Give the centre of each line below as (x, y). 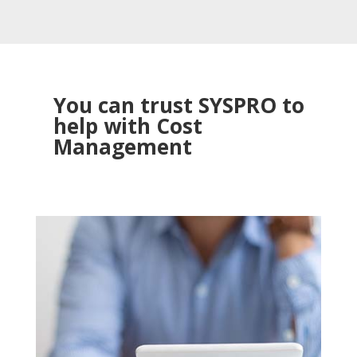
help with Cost (127, 126)
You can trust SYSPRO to (178, 105)
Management (122, 147)
